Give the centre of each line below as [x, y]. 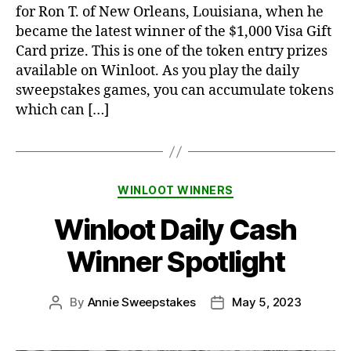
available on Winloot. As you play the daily [157, 71]
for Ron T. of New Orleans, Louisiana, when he [170, 13]
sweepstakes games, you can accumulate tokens [175, 91]
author [73, 320]
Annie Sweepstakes [141, 302]
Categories [210, 187]
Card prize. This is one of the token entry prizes [172, 52]
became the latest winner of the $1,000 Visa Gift [174, 32]
